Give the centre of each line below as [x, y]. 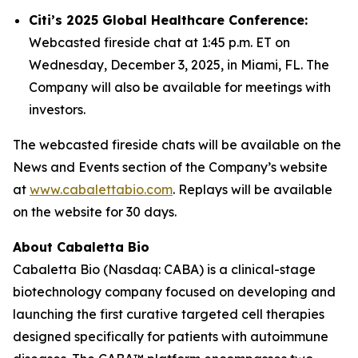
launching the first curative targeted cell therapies [169, 314]
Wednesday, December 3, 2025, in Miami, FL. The [179, 65]
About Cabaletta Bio [81, 247]
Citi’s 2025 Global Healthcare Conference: [168, 20]
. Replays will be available [253, 189]
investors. [57, 109]
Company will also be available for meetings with [180, 87]
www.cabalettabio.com [101, 189]
